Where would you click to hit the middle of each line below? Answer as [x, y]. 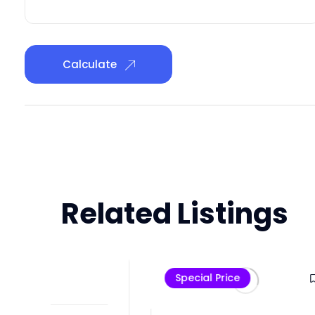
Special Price [118, 278]
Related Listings [175, 213]
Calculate [91, 64]
